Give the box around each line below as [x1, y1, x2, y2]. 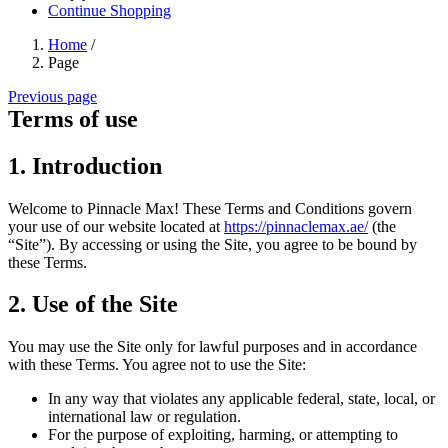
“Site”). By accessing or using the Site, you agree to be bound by [8, 235, 417, 253]
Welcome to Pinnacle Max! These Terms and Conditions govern [8, 199, 412, 217]
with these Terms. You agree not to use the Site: [8, 356, 306, 374]
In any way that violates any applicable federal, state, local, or [48, 390, 435, 408]
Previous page [8, 87, 97, 105]
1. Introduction [8, 152, 162, 179]
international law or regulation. [48, 408, 241, 426]
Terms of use [8, 105, 138, 132]
